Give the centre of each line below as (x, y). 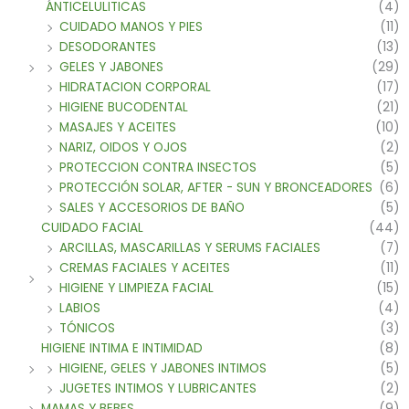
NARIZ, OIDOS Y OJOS (123, 147)
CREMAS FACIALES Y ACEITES (145, 267)
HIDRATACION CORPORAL (135, 87)
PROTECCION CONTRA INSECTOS (158, 167)
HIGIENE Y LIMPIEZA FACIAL (136, 288)
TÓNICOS (87, 328)
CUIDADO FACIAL (92, 227)
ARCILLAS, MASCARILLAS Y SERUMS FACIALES (190, 247)
